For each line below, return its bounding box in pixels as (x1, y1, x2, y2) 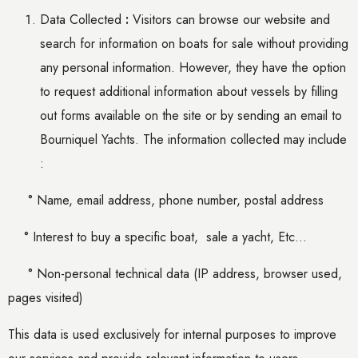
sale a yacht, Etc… (206, 228, 307, 246)
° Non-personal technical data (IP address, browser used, (28, 265, 342, 283)
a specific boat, (114, 228, 206, 246)
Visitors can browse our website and (133, 10, 330, 29)
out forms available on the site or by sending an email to (40, 106, 342, 125)
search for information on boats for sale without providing (40, 34, 348, 53)
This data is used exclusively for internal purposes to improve (8, 325, 336, 344)
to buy (77, 228, 114, 246)
